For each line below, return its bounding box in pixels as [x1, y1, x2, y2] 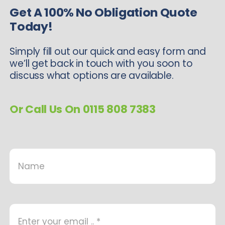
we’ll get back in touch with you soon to [10, 56, 193, 70]
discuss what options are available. [10, 68, 174, 82]
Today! [10, 18, 53, 35]
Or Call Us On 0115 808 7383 [10, 101, 156, 117]
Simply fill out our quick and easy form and [10, 44, 206, 58]
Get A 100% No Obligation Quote [10, 4, 197, 21]
